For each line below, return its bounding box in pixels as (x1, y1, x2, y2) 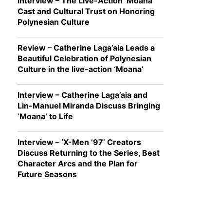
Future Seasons (18, 169, 77, 180)
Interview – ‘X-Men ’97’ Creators (18, 137, 141, 147)
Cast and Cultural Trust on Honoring (18, 6, 155, 17)
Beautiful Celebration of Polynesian (18, 54, 151, 64)
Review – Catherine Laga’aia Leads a (18, 43, 155, 53)
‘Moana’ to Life (18, 111, 73, 122)
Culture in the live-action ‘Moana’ (18, 64, 144, 74)
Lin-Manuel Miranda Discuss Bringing (18, 101, 160, 111)
